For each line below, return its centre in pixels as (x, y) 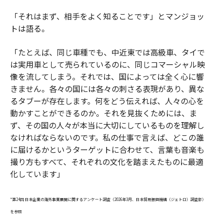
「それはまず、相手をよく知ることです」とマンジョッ (107, 16)
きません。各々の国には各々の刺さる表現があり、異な (107, 89)
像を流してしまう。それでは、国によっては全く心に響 (107, 77)
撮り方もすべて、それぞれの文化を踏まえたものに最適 (107, 162)
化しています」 (37, 174)
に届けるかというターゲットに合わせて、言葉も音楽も (107, 150)
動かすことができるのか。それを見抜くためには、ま (103, 113)
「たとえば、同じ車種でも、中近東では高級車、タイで (107, 52)
